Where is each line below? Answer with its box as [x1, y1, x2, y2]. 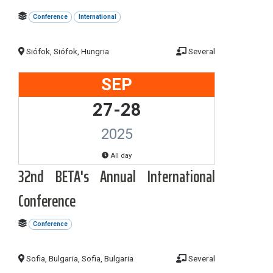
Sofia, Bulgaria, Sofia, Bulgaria [24, 253, 134, 263]
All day [108, 151, 132, 160]
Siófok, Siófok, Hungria [24, 46, 110, 56]
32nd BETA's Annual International [18, 163, 215, 190]
